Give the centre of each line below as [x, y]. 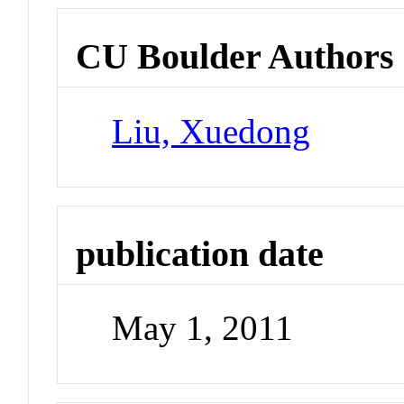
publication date [200, 253]
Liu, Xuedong [211, 131]
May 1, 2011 [203, 328]
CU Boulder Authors [235, 57]
